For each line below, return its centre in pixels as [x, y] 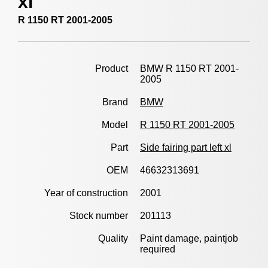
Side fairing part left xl [186, 147]
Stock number [99, 216]
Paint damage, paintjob [189, 238]
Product [112, 68]
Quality [113, 238]
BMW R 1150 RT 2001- [189, 68]
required [158, 249]
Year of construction [86, 193]
